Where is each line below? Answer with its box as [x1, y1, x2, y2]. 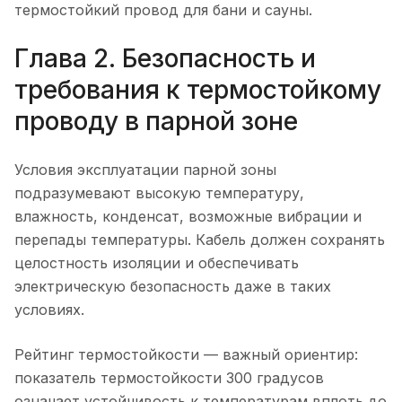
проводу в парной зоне [14, 105, 298, 136]
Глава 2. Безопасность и [14, 42, 316, 74]
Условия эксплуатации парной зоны [14, 160, 276, 179]
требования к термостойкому [14, 74, 381, 105]
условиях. [14, 300, 84, 319]
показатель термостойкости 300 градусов [14, 368, 324, 387]
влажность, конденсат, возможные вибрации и [14, 206, 362, 225]
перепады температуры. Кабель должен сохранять [14, 230, 385, 249]
